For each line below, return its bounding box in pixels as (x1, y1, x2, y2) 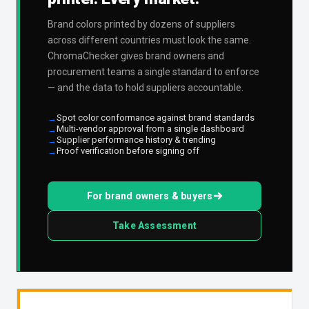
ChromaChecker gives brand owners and (48, 50, 224, 62)
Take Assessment (112, 220, 197, 232)
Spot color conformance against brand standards (57, 112, 255, 123)
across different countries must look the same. (48, 34, 251, 46)
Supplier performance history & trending (57, 134, 216, 146)
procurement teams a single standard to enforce (48, 66, 259, 78)
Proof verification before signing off (57, 146, 199, 157)
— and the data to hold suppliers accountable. (48, 82, 243, 94)
